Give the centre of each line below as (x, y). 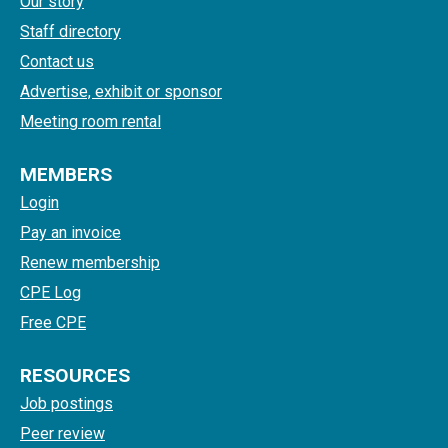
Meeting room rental (90, 122)
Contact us (57, 62)
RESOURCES (75, 376)
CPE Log (50, 293)
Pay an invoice (70, 233)
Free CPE (53, 323)
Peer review (62, 434)
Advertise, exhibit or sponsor (121, 92)
